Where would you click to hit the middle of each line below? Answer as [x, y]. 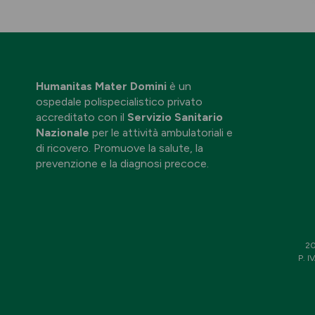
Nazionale [63, 133]
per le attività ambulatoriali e [161, 133]
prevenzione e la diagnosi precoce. [122, 163]
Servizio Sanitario [175, 117]
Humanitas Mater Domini [101, 86]
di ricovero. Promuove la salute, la [120, 148]
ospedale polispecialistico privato [119, 102]
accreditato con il [82, 117]
